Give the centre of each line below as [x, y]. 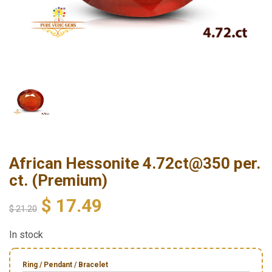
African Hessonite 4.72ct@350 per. [135, 164]
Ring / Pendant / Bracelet [65, 265]
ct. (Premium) [58, 181]
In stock [26, 235]
